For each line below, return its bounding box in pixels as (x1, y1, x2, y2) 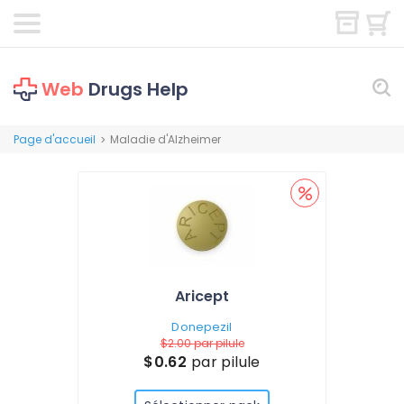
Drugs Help (84, 77, 188, 102)
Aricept (175, 286, 229, 307)
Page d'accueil (14, 132, 96, 147)
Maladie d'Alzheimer (110, 132, 221, 147)
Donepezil (171, 318, 233, 335)
